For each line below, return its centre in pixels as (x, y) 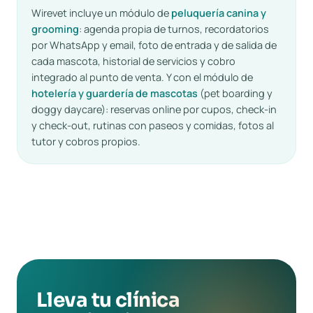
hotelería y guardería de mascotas (115, 93)
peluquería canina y (219, 13)
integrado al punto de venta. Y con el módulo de (142, 77)
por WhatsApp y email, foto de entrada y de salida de (154, 45)
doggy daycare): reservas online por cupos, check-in (154, 109)
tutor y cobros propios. (86, 141)
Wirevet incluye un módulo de (101, 13)
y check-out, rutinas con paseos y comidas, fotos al (153, 125)
